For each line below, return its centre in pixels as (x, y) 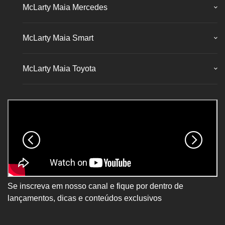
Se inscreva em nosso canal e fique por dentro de (95, 186)
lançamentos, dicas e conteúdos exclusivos (85, 198)
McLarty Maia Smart (58, 38)
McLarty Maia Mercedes (65, 7)
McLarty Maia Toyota (59, 68)
